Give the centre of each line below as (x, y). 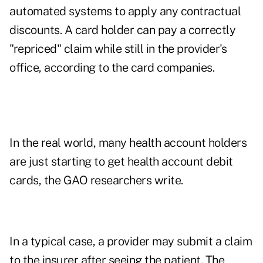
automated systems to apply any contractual (125, 11)
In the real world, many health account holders (128, 143)
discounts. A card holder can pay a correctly (122, 30)
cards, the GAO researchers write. (96, 181)
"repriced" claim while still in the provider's (118, 49)
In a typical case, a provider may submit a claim (131, 242)
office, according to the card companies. (112, 68)
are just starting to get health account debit (121, 162)
